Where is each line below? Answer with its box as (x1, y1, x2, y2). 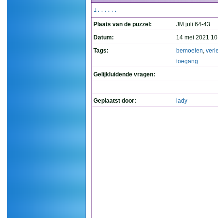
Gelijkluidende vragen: (93, 71, 155, 78)
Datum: (93, 34, 114, 41)
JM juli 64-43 (176, 21, 210, 28)
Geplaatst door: (93, 97, 136, 104)
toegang (176, 58, 198, 65)
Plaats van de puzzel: (93, 21, 152, 28)
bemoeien (176, 47, 203, 54)
